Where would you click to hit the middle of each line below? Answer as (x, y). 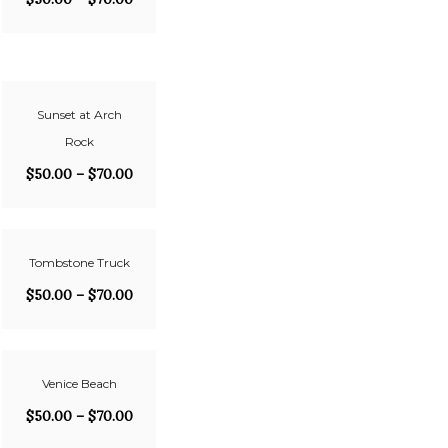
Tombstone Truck (79, 262)
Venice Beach (79, 383)
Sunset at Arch (79, 114)
